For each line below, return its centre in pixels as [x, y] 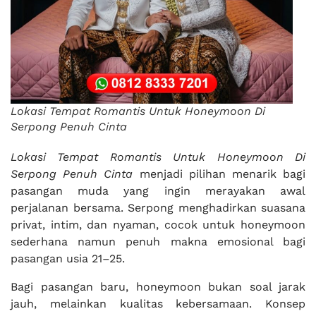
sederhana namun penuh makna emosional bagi [158, 242]
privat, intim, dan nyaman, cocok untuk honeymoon [158, 225]
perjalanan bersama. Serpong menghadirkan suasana [158, 208]
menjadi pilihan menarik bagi [219, 174]
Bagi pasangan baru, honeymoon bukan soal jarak [158, 287]
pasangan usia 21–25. [68, 259]
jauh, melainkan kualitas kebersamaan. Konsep [158, 304]
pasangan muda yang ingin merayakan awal [158, 191]
